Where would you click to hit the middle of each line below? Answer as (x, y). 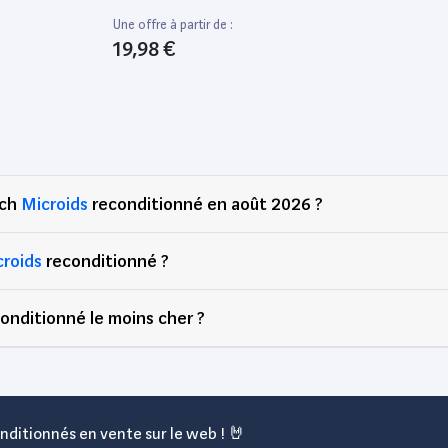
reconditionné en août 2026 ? (205, 203)
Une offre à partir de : (173, 24)
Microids (54, 203)
